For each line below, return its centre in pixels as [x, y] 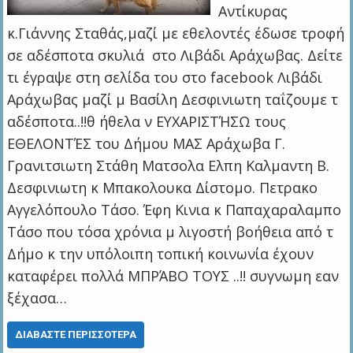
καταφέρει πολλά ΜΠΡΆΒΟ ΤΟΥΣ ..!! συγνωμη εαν [173, 276]
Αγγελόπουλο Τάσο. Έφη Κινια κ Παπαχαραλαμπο [175, 210]
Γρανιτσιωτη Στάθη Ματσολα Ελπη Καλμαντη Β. [169, 166]
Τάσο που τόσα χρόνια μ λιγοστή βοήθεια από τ [171, 232]
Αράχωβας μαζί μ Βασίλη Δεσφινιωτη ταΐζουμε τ [173, 100]
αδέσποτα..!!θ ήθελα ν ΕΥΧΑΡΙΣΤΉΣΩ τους [147, 122]
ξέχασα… [37, 298]
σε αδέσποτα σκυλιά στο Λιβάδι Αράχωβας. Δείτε [175, 56]
